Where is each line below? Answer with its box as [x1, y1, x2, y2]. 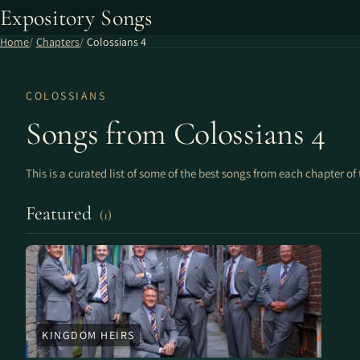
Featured [26, 202, 96, 225]
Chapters [36, 35, 80, 49]
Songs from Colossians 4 [26, 114, 326, 153]
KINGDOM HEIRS [42, 328, 135, 342]
